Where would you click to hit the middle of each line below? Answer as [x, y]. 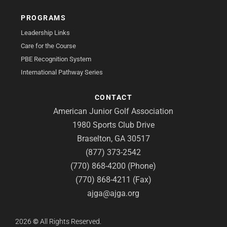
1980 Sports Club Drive [113, 125]
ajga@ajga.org [113, 194]
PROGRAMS [44, 18]
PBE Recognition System [56, 59]
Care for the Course [49, 46]
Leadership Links [46, 33]
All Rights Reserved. [70, 222]
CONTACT [113, 98]
